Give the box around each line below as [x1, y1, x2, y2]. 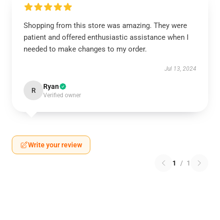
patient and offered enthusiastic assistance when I [24, 33, 189, 42]
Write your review [28, 141, 82, 149]
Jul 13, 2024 [165, 65, 196, 72]
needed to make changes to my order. [24, 45, 147, 54]
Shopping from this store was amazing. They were [24, 21, 187, 30]
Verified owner [43, 92, 81, 99]
